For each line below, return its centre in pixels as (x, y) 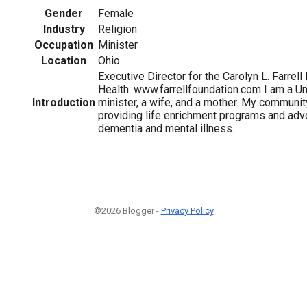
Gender (64, 13)
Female (116, 13)
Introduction (64, 102)
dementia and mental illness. (166, 128)
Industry (64, 29)
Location (64, 60)
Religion (118, 29)
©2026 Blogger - (127, 210)
